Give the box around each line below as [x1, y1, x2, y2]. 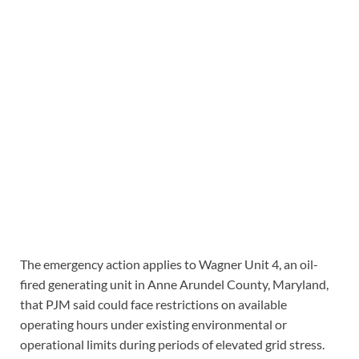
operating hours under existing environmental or [20, 316, 287, 332]
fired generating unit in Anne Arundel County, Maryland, [20, 276, 329, 292]
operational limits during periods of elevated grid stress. [20, 336, 325, 352]
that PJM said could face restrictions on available [20, 296, 287, 312]
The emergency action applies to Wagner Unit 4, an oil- [20, 256, 318, 272]
